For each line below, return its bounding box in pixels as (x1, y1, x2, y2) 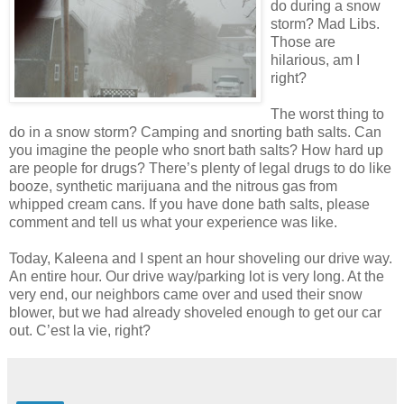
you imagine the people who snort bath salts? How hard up (9, 142, 383, 158)
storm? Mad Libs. (271, 15, 380, 32)
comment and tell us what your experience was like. (9, 214, 337, 230)
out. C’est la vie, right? (9, 322, 151, 338)
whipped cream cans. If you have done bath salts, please (9, 196, 370, 212)
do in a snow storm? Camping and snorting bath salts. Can (9, 124, 381, 140)
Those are (271, 33, 335, 50)
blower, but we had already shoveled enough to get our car (9, 304, 381, 320)
